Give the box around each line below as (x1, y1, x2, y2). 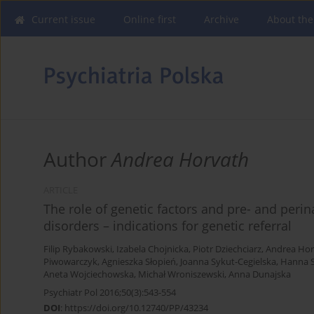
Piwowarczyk (43, 256, 97, 268)
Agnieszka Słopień (102, 256, 176, 268)
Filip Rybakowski (43, 243, 112, 256)
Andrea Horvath (111, 146, 249, 173)
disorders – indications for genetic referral (43, 217, 292, 235)
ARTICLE (43, 184, 78, 197)
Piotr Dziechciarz (193, 243, 261, 256)
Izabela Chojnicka (116, 243, 189, 256)
